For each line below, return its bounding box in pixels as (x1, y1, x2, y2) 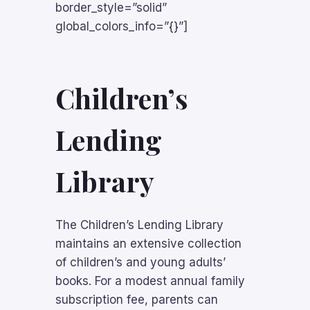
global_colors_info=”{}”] (55, 19, 188, 33)
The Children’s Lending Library (55, 218, 224, 232)
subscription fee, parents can (55, 293, 218, 307)
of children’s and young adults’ (55, 255, 226, 269)
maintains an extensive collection (55, 237, 241, 250)
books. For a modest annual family (55, 274, 245, 288)
